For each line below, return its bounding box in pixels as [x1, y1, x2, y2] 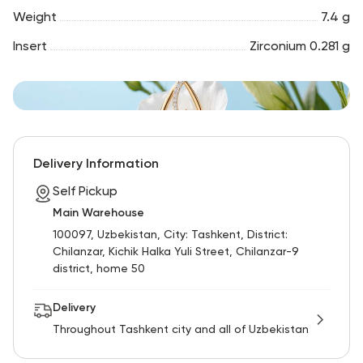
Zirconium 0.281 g [250, 40, 350, 53]
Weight [13, 11, 57, 24]
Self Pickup [53, 185, 117, 199]
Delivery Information [33, 157, 159, 171]
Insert [13, 40, 47, 53]
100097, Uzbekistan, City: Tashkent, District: [53, 228, 288, 241]
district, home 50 [53, 263, 145, 275]
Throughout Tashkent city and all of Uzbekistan [53, 323, 309, 335]
